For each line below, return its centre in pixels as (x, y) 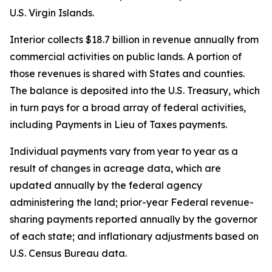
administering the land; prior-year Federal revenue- (132, 202)
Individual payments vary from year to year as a (124, 151)
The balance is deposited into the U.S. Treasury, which (135, 90)
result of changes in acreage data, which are (115, 168)
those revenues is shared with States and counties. (127, 73)
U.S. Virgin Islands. (52, 13)
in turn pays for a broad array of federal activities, (128, 107)
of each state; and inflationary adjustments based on (134, 236)
